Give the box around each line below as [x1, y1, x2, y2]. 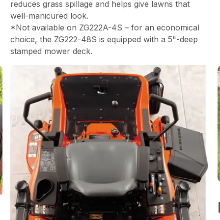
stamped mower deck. [10, 46, 93, 56]
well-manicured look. [10, 11, 89, 21]
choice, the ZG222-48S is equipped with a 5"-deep [10, 34, 198, 45]
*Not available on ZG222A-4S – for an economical [10, 23, 200, 33]
